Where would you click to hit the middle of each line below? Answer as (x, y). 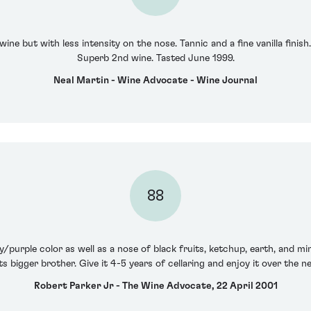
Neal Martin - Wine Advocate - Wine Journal (155, 80)
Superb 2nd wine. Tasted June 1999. (155, 59)
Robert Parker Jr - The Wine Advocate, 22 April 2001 (155, 286)
